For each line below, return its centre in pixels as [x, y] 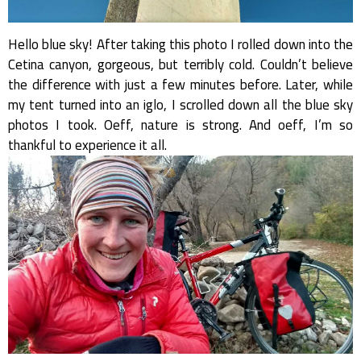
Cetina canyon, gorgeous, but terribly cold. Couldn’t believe [180, 64]
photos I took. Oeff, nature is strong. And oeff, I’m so [180, 124]
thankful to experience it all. [87, 145]
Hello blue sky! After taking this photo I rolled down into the [180, 44]
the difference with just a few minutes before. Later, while [180, 84]
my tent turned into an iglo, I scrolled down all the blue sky [180, 104]
